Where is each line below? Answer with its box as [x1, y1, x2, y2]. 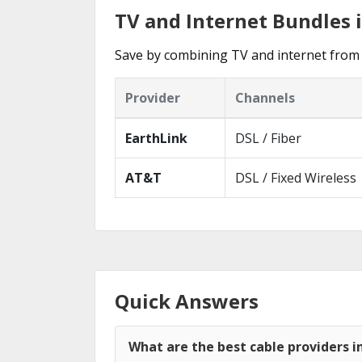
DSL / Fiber [235, 129, 301, 147]
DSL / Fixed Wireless [235, 169, 356, 187]
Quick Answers [115, 288, 259, 314]
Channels [235, 89, 295, 107]
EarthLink [125, 129, 187, 147]
